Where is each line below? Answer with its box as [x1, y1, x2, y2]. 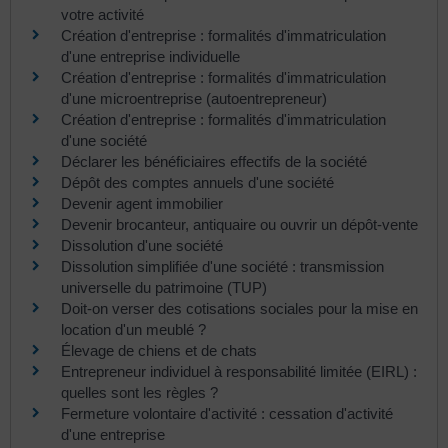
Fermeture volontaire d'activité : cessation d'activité [61, 404, 393, 422]
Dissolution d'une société [61, 236, 223, 254]
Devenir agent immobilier [61, 194, 223, 212]
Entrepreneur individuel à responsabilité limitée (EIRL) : [61, 362, 417, 380]
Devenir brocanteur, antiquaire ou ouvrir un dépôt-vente [61, 215, 418, 233]
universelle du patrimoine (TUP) [61, 278, 267, 296]
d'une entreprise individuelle [61, 47, 240, 65]
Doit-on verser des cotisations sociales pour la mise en [61, 299, 418, 317]
